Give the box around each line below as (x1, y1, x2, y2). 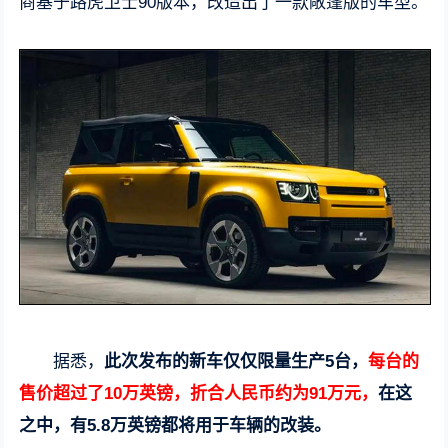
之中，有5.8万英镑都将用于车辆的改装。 (19, 415, 332, 435)
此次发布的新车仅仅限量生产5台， (104, 351, 369, 371)
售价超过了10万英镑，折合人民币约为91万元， (19, 383, 379, 403)
